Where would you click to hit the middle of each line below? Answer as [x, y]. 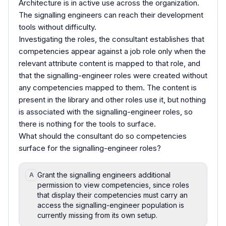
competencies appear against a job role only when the [112, 51]
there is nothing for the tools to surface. [87, 124]
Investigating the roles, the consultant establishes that [111, 39]
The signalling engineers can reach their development [111, 15]
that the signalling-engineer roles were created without [113, 75]
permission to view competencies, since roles [113, 185]
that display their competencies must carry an [112, 195]
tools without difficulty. [58, 27]
